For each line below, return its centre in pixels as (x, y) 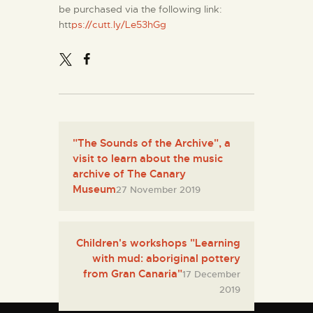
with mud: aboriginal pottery (166, 259)
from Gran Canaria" (133, 274)
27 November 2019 (158, 190)
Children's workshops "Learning (158, 243)
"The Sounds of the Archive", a (152, 144)
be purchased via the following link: (140, 9)
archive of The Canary (129, 174)
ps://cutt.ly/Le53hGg (119, 25)
